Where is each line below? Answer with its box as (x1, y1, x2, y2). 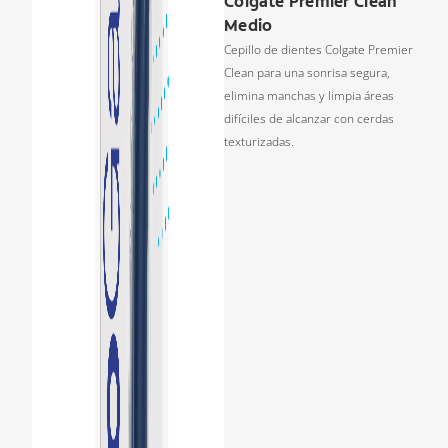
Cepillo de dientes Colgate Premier (224, 41, 413, 59)
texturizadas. (224, 133, 294, 151)
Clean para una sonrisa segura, (224, 64, 390, 82)
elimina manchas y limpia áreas (224, 87, 394, 105)
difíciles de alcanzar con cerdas (224, 110, 394, 128)
